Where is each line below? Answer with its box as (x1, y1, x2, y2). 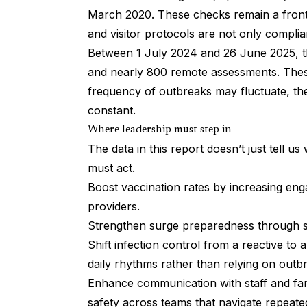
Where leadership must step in (88, 124, 232, 136)
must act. (88, 161, 135, 175)
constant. (88, 103, 136, 118)
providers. (88, 199, 140, 214)
